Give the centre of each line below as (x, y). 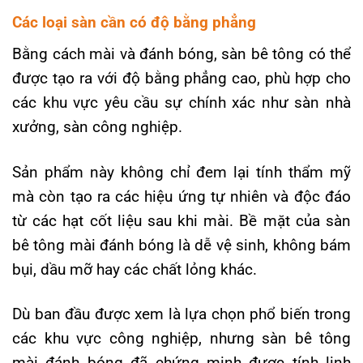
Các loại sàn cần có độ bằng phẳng (134, 22)
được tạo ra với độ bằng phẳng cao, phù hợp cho (181, 79)
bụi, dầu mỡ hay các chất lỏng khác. (135, 269)
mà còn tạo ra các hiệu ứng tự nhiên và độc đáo (181, 196)
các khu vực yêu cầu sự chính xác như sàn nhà (181, 103)
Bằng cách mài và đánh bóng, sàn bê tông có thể (181, 54)
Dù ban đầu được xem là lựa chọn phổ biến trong (181, 314)
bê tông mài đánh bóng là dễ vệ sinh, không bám (181, 245)
